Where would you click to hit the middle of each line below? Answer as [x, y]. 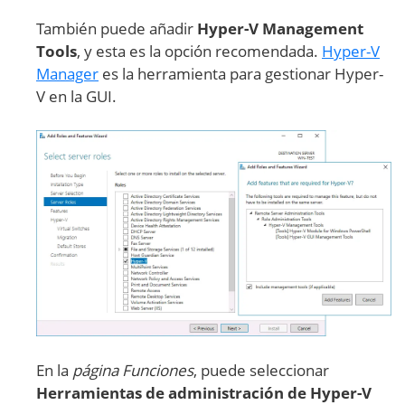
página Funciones [133, 371]
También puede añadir [117, 28]
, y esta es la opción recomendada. [199, 51]
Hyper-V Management [280, 28]
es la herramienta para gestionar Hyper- [241, 73]
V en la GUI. [76, 96]
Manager [67, 73]
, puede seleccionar [261, 371]
